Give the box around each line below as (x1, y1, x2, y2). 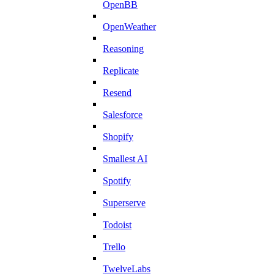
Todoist (103, 219, 131, 230)
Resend (103, 87, 131, 98)
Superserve (103, 197, 146, 208)
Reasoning (103, 43, 144, 54)
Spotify (103, 175, 131, 186)
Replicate (103, 65, 139, 76)
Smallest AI (103, 153, 147, 164)
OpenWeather (103, 21, 156, 32)
